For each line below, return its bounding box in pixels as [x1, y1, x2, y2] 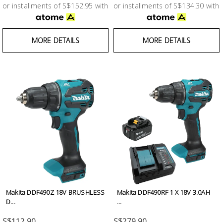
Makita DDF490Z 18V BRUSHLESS [6, 188, 105, 197]
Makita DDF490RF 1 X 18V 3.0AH [117, 188, 210, 197]
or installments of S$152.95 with [2, 1, 109, 11]
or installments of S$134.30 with [113, 1, 220, 11]
